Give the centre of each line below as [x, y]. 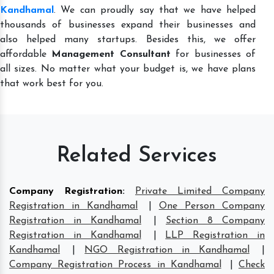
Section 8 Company [215, 220]
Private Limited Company [200, 191]
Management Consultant [111, 54]
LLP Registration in [215, 235]
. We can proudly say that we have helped [155, 10]
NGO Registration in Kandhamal [167, 250]
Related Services [137, 156]
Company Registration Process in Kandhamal [115, 265]
